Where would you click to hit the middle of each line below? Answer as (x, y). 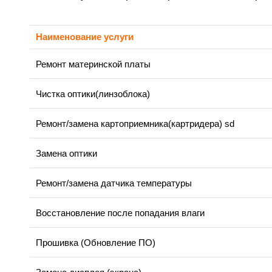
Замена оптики (66, 154)
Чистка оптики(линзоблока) (93, 94)
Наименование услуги (85, 37)
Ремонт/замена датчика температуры (114, 183)
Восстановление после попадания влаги (120, 213)
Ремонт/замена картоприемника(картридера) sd (135, 124)
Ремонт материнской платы (93, 64)
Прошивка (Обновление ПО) (96, 243)
